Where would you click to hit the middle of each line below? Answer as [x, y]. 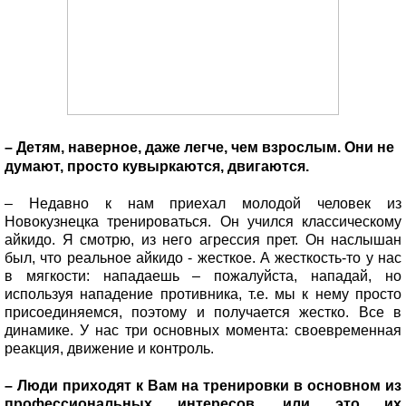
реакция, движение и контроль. [111, 348]
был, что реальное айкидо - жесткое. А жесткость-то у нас [203, 257]
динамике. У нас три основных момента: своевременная [203, 330]
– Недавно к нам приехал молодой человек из [203, 203]
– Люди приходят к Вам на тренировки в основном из [203, 385]
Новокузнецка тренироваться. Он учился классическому [203, 221]
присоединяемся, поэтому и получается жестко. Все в [203, 312]
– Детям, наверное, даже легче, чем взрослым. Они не [199, 147]
